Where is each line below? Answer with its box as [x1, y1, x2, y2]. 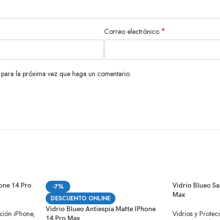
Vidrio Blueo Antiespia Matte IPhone [46, 204, 156, 213]
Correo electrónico [104, 27, 161, 37]
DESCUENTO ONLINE [51, 193, 110, 203]
